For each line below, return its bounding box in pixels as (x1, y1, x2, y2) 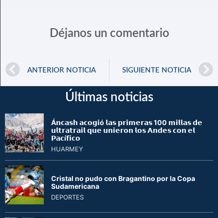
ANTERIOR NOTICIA (27, 66, 96, 74)
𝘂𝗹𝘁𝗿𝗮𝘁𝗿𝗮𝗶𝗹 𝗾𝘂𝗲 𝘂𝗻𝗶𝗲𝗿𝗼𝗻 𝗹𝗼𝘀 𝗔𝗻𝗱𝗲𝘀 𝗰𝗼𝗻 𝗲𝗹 (51, 126, 195, 135)
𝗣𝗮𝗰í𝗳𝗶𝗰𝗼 (51, 134, 80, 143)
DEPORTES (51, 193, 84, 201)
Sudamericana (51, 182, 99, 191)
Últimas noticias (65, 91, 153, 104)
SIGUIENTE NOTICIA (122, 66, 191, 74)
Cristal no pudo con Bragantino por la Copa (51, 174, 195, 183)
